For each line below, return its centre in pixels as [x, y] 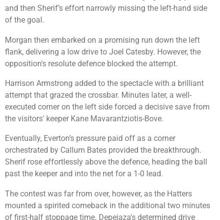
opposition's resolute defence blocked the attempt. [91, 63]
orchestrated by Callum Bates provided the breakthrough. [103, 150]
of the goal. [25, 20]
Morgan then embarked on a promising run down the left [102, 40]
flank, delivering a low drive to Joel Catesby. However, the [103, 52]
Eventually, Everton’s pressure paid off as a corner [90, 138]
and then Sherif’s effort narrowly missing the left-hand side [106, 8]
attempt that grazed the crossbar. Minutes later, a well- [98, 95]
